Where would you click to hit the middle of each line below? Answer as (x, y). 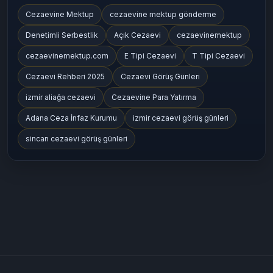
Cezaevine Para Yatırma (154, 97)
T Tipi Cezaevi (218, 55)
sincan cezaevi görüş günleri (76, 138)
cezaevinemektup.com (67, 55)
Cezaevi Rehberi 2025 (65, 76)
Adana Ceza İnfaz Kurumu (71, 118)
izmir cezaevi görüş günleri (181, 118)
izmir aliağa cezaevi (61, 97)
